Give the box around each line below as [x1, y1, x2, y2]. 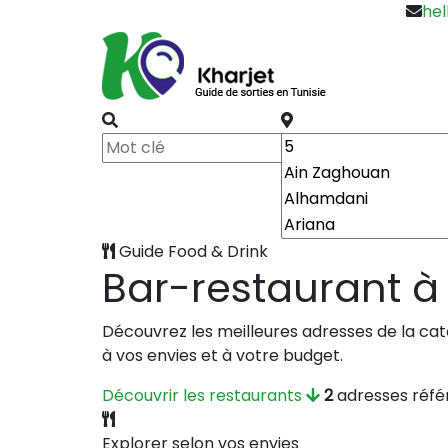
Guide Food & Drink [115, 240, 268, 263]
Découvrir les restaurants [102, 384, 306, 407]
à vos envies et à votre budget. [102, 344, 343, 367]
